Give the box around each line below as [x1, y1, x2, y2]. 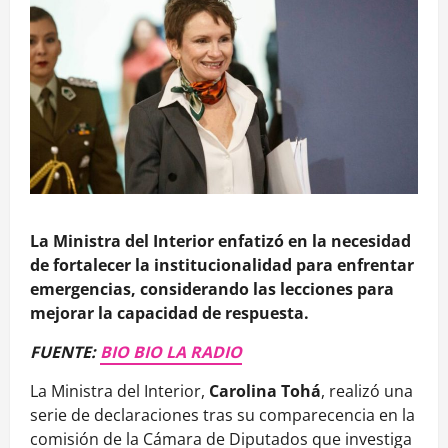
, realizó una [321, 380, 413, 403]
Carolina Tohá [209, 380, 321, 403]
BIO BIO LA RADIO [100, 341, 242, 364]
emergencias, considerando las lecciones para [30, 278, 394, 301]
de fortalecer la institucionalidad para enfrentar [30, 254, 414, 277]
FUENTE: [30, 341, 100, 364]
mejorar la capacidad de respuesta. [30, 302, 309, 325]
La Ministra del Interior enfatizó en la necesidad [30, 230, 411, 253]
